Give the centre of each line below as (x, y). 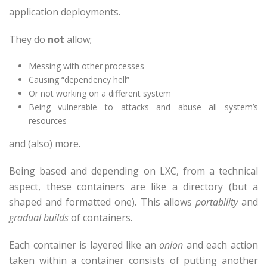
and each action (221, 245)
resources (47, 121)
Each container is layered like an (84, 245)
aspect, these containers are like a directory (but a (133, 187)
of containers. (100, 218)
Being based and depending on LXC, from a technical (133, 171)
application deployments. (65, 12)
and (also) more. (45, 144)
